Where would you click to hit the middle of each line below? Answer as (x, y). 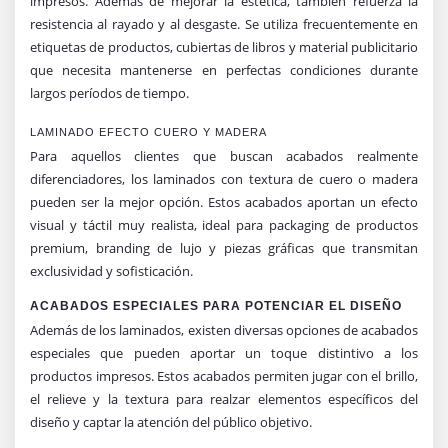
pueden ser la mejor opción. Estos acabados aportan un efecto (224, 201)
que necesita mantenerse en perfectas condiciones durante (224, 69)
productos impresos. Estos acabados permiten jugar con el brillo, (224, 375)
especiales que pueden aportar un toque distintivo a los (224, 352)
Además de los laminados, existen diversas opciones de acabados (224, 329)
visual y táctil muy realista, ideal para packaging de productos (224, 224)
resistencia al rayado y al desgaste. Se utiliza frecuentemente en (224, 23)
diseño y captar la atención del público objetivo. (171, 421)
